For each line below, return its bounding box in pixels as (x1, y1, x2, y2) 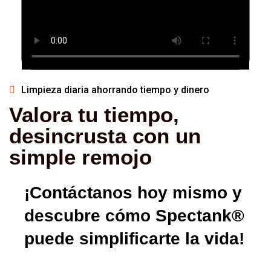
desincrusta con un (9, 123, 201, 148)
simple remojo (9, 145, 152, 169)
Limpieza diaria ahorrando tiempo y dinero (21, 83, 209, 96)
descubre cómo (24, 206, 155, 225)
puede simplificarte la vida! (24, 229, 244, 248)
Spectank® (155, 206, 244, 225)
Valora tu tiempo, (9, 102, 179, 126)
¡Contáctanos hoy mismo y (24, 183, 242, 202)
